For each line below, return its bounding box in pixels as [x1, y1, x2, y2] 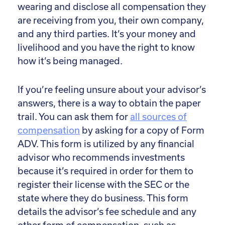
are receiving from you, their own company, [18, 15, 204, 26]
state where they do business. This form [18, 193, 188, 204]
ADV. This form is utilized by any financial [18, 139, 194, 150]
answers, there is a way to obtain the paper [18, 98, 201, 109]
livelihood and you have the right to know [18, 42, 195, 53]
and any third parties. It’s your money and [18, 29, 196, 40]
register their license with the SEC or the [18, 179, 189, 190]
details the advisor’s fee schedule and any [18, 206, 196, 217]
